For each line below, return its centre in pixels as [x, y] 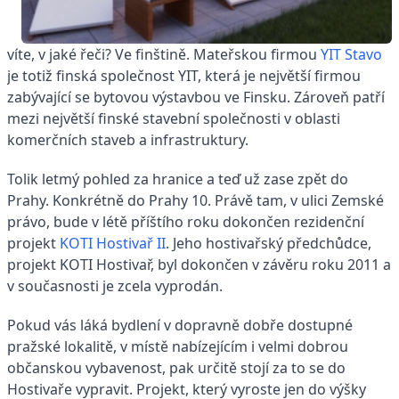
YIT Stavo [351, 55]
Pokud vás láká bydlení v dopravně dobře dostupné [180, 326]
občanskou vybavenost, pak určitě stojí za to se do [176, 368]
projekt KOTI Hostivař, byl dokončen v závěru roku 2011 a [199, 265]
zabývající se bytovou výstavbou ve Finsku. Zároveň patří [196, 98]
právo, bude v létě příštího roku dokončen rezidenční [186, 222]
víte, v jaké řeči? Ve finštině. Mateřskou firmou [164, 55]
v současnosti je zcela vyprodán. [115, 286]
